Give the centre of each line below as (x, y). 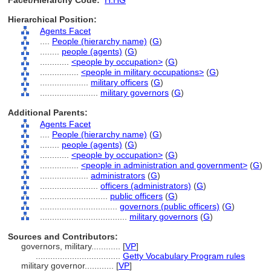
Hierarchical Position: (52, 19)
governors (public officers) (170, 206)
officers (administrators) (146, 186)
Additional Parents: (48, 113)
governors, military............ (72, 246)
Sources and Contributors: (63, 237)
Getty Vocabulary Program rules (184, 256)
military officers (119, 82)
